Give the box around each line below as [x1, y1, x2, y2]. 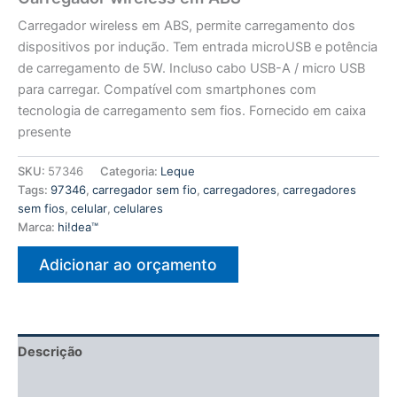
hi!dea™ [58, 220, 98, 235]
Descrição [18, 343, 82, 360]
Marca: [18, 220, 58, 235]
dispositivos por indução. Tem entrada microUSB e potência [18, 39, 378, 56]
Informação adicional [18, 378, 149, 394]
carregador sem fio [92, 183, 197, 198]
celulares [113, 201, 163, 216]
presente [18, 124, 71, 141]
